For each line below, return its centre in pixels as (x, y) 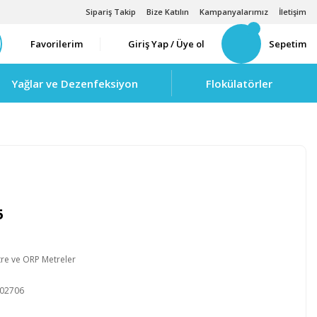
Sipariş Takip (111, 12)
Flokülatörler (239, 83)
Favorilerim (57, 44)
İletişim (293, 12)
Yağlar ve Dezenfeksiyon (75, 83)
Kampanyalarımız (234, 12)
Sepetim (288, 44)
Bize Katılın (168, 12)
